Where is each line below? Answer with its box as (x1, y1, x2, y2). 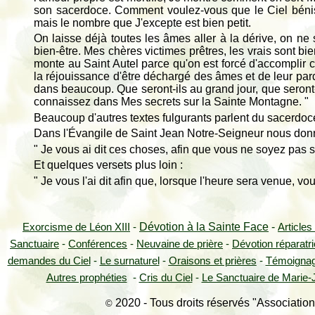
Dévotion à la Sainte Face (139, 221, 269, 233)
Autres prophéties (46, 272, 127, 283)
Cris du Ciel (139, 272, 193, 283)
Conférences (68, 238, 127, 250)
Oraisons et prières (168, 255, 257, 266)
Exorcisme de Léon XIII (22, 221, 130, 233)
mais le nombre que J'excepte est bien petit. (34, 16, 251, 29)
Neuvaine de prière (136, 238, 223, 250)
